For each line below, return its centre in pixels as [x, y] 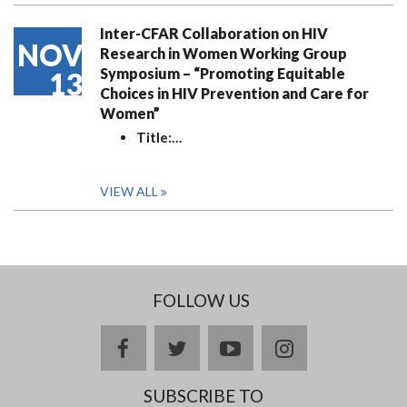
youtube [274, 347]
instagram [333, 347]
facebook [167, 347]
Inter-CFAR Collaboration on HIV [214, 33]
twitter [212, 347]
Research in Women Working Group [223, 53]
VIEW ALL [129, 191]
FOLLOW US [201, 300]
